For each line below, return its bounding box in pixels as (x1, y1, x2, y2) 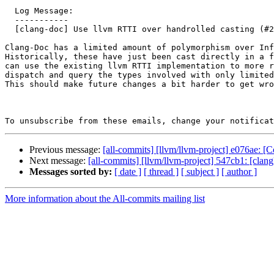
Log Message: (5, 6, 15, 16)
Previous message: (29, 144, 103, 155)
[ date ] (114, 166, 141, 177)
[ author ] (221, 166, 257, 177)
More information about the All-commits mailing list (5, 193, 205, 204)
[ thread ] (144, 166, 179, 177)
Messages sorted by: (29, 166, 112, 177)
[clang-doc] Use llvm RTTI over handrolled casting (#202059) (5, 24, 15, 34)
